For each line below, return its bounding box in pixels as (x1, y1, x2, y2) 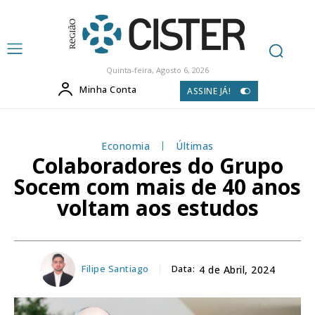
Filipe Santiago (82, 262, 149, 276)
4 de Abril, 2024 (199, 263, 275, 277)
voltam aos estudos (56, 193, 259, 222)
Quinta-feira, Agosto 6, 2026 (105, 65, 209, 75)
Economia (101, 139, 150, 153)
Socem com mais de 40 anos (14, 172, 301, 201)
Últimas (176, 139, 214, 153)
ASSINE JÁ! (187, 84, 231, 97)
